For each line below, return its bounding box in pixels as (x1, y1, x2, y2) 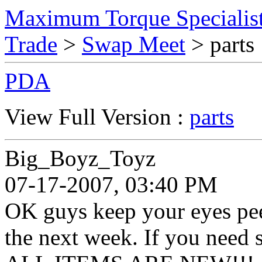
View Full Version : (5, 104, 189, 129)
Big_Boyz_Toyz (5, 146, 156, 171)
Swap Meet (82, 32, 185, 57)
